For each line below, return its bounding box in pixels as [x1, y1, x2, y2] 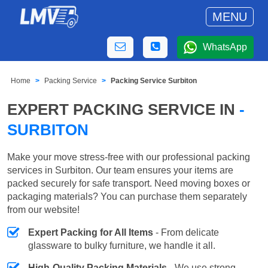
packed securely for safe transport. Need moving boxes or [7, 178, 250, 188]
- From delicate [153, 227, 219, 237]
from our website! [7, 204, 80, 215]
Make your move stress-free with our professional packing [7, 151, 250, 162]
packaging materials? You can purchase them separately [7, 191, 247, 202]
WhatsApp [203, 42, 247, 52]
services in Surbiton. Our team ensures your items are [7, 165, 233, 175]
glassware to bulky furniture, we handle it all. [28, 240, 215, 251]
